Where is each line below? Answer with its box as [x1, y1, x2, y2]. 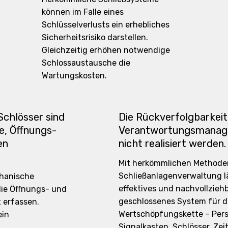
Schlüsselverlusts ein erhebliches [41, 19, 169, 30]
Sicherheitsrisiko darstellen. [41, 32, 148, 42]
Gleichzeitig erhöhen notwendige [41, 45, 170, 55]
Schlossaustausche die [41, 58, 130, 68]
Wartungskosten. [41, 70, 107, 80]
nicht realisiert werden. [118, 137, 226, 150]
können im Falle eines [41, 7, 124, 17]
